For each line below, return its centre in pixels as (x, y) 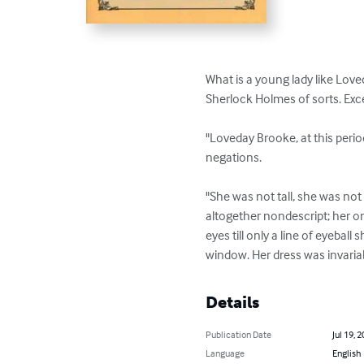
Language (225, 353)
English (346, 353)
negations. (234, 157)
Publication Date (239, 335)
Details (233, 303)
